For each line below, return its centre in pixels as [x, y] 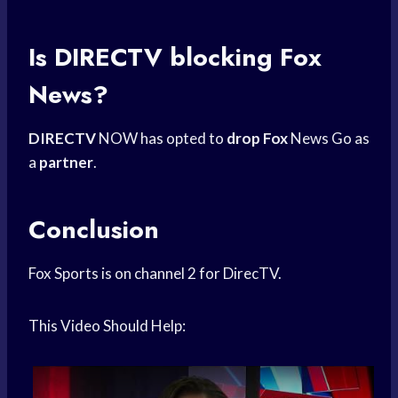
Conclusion [94, 230]
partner [66, 163]
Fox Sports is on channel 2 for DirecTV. [155, 274]
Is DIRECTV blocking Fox [175, 58]
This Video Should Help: [107, 326]
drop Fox [257, 139]
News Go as [329, 139]
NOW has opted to [161, 139]
